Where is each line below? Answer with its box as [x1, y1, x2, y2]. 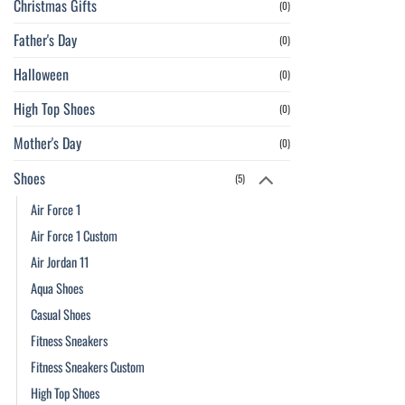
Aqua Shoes [31, 278, 83, 298]
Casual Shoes [31, 305, 90, 325]
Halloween [14, 63, 69, 86]
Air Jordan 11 [31, 252, 89, 272]
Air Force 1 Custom [31, 226, 118, 246]
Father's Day [14, 29, 77, 52]
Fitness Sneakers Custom [31, 357, 145, 377]
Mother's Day [14, 132, 81, 155]
